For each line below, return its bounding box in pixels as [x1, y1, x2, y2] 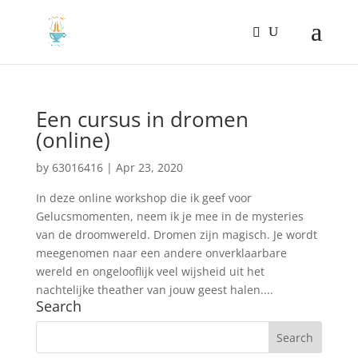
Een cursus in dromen [35, 105, 249, 133]
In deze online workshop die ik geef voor [35, 190, 252, 205]
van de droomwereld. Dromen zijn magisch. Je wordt [35, 227, 317, 242]
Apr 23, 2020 [115, 160, 183, 175]
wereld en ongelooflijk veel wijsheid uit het [35, 264, 265, 279]
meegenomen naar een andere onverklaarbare [35, 245, 287, 261]
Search [35, 296, 82, 316]
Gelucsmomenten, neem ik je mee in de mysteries [35, 209, 304, 224]
